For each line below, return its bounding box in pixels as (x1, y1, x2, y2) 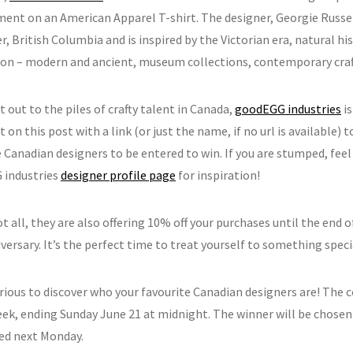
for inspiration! (176, 166, 260, 183)
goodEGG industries (235, 100, 341, 117)
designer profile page (61, 166, 176, 183)
